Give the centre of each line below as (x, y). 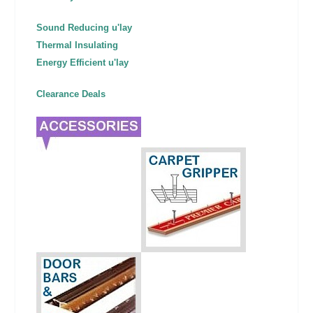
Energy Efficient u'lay (83, 63)
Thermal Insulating (78, 45)
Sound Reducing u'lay (85, 28)
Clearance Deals (71, 94)
